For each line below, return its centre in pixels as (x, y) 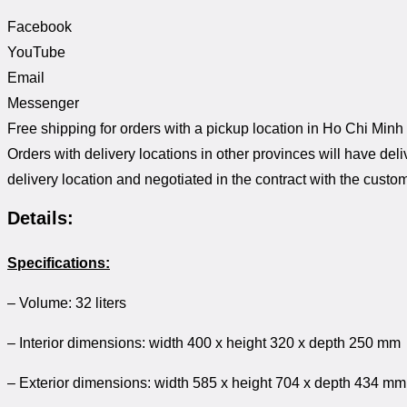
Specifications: (59, 263)
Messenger (43, 103)
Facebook (40, 26)
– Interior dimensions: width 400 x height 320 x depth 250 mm (204, 343)
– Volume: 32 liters (67, 303)
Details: (40, 218)
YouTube (36, 52)
